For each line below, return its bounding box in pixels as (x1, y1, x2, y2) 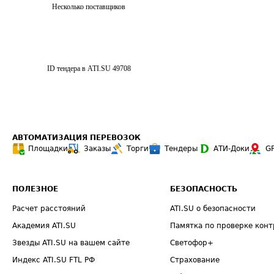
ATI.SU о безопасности (170, 204, 256, 213)
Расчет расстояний (12, 204, 86, 213)
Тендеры (165, 144, 198, 153)
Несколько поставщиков (52, 2, 125, 11)
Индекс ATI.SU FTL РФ (12, 256, 95, 264)
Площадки (28, 144, 68, 153)
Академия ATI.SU (12, 221, 76, 230)
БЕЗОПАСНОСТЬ (170, 185, 238, 193)
